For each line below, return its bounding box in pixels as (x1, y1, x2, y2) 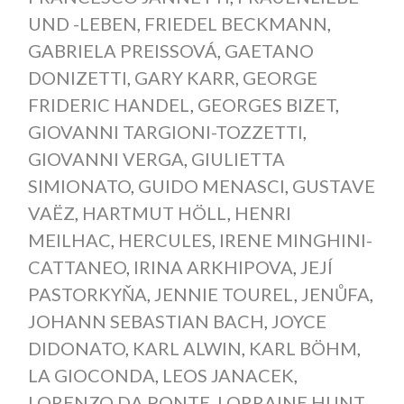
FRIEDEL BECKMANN (143, 13, 327, 35)
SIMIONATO (27, 175, 131, 197)
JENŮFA (300, 283, 370, 306)
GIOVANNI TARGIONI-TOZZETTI (27, 121, 303, 143)
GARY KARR (133, 67, 235, 89)
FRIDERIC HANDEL (27, 94, 190, 116)
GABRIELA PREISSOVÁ (27, 40, 217, 62)
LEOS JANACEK (161, 364, 294, 387)
